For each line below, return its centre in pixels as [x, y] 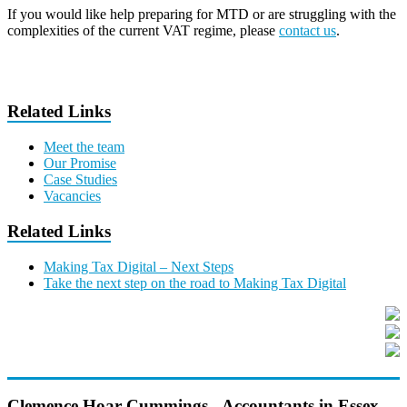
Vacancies [72, 196]
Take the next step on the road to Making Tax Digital [195, 283]
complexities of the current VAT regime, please [143, 30]
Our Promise [80, 164]
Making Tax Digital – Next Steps [139, 266]
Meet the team [84, 147]
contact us [308, 30]
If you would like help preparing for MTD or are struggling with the [202, 14]
